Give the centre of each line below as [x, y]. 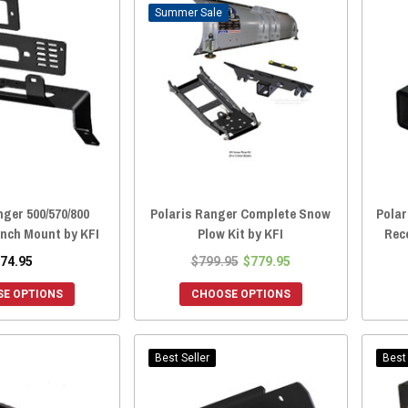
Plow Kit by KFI [241, 233]
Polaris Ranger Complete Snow [241, 213]
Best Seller [182, 357]
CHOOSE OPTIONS [240, 294]
